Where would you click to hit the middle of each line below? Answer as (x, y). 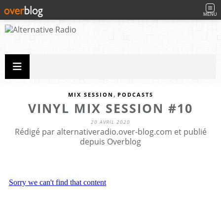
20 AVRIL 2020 (110, 122)
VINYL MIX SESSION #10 (110, 108)
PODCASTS (135, 94)
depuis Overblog (110, 142)
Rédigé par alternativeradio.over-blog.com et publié (110, 132)
